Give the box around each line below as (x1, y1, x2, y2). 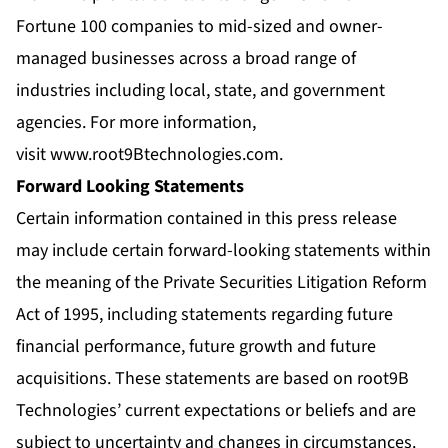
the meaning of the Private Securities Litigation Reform (16, 269, 427, 295)
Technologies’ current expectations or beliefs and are (16, 397, 416, 423)
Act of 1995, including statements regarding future (16, 301, 393, 327)
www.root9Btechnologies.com (50, 141, 279, 167)
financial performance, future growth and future (16, 333, 376, 359)
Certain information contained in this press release (16, 205, 397, 231)
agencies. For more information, (16, 109, 256, 135)
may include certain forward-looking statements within (16, 237, 431, 263)
